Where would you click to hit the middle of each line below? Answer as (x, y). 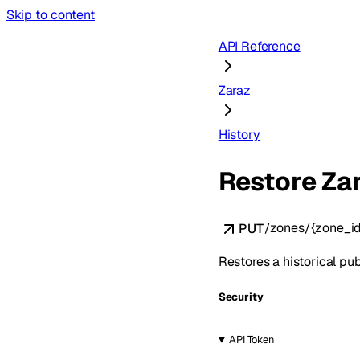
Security (241, 297)
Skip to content (51, 15)
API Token (252, 340)
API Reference (259, 46)
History (239, 135)
